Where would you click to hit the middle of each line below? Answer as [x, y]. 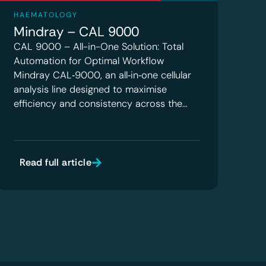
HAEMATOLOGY [46, 15]
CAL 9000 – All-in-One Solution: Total [99, 47]
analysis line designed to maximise [91, 90]
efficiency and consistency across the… [101, 104]
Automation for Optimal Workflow [89, 61]
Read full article [56, 163]
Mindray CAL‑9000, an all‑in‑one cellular [103, 75]
